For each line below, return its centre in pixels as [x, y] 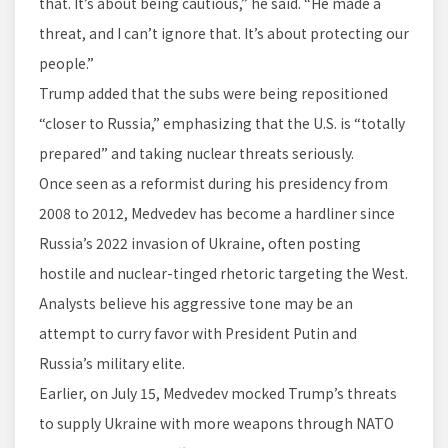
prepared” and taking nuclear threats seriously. [196, 153]
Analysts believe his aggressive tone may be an [196, 303]
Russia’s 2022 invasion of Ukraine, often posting [200, 243]
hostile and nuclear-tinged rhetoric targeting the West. [223, 273]
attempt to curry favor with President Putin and [198, 333]
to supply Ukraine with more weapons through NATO [216, 423]
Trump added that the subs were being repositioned [213, 93]
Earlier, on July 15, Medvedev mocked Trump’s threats [218, 393]
